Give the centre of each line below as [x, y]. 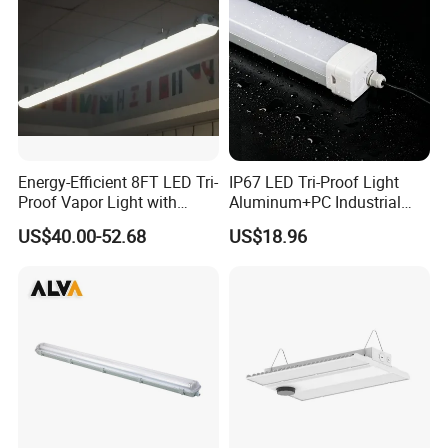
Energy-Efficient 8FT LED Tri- [118, 182]
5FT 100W [265, 222]
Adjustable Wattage [87, 222]
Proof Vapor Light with [98, 202]
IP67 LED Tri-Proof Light [313, 182]
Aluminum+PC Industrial [314, 202]
